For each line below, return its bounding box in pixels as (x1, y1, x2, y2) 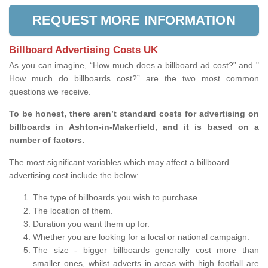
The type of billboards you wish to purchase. (33, 193, 200, 203)
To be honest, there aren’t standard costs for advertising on (9, 109, 259, 119)
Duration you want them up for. (33, 219, 150, 229)
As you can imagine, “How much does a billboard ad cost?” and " (9, 60, 259, 71)
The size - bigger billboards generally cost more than (33, 245, 259, 255)
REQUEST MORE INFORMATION (32, 13, 236, 28)
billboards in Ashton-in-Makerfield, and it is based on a (9, 122, 259, 132)
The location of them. (33, 206, 113, 216)
